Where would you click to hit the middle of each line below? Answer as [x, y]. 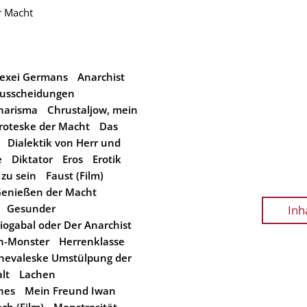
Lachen [37, 274]
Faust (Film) [75, 175]
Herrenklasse [92, 241]
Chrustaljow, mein [93, 110]
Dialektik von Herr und [64, 143]
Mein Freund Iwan [70, 291]
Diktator [32, 159]
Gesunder [31, 208]
